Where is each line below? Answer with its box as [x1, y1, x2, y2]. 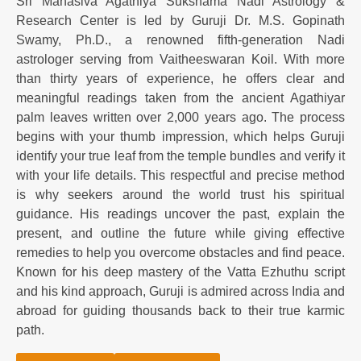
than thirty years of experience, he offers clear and [16, 71, 345, 85]
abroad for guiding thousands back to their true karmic [16, 303, 345, 317]
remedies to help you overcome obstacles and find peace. [16, 245, 345, 259]
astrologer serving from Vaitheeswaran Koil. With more [16, 52, 345, 66]
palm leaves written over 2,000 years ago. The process [16, 110, 345, 124]
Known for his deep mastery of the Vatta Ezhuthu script [16, 264, 345, 279]
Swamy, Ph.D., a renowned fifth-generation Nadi [16, 32, 345, 47]
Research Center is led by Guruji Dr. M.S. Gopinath [16, 13, 345, 27]
